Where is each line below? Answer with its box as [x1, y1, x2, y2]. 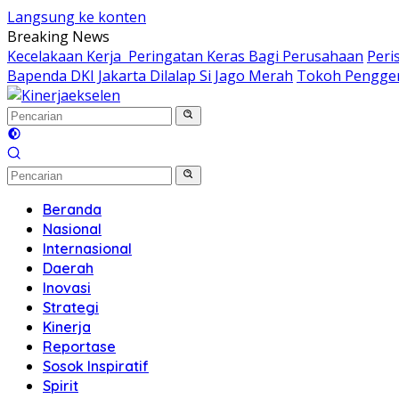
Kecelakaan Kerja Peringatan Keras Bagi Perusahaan [7, 46, 363, 66]
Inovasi [43, 279, 91, 297]
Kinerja [43, 318, 91, 336]
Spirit [43, 377, 78, 395]
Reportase [43, 338, 116, 355]
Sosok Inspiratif [43, 357, 149, 375]
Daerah [43, 259, 94, 277]
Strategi [43, 298, 99, 316]
